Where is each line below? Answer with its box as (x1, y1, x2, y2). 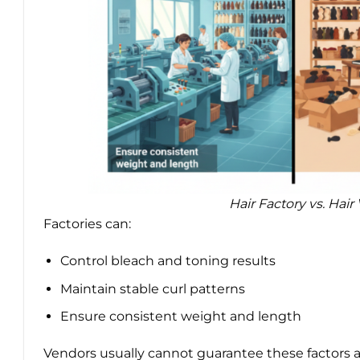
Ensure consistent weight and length (59, 309, 301, 325)
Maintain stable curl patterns (59, 280, 245, 297)
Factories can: (43, 216, 131, 232)
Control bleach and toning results (59, 253, 276, 269)
